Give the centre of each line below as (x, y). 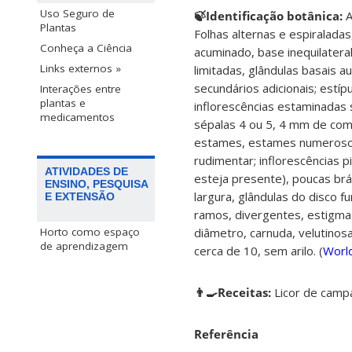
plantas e (63, 103)
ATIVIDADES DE (86, 172)
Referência (226, 334)
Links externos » (81, 69)
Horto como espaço (90, 232)
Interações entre (81, 89)
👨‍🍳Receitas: (234, 292)
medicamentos (77, 117)
